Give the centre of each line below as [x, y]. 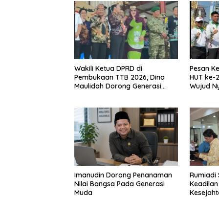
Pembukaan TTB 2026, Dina [120, 77]
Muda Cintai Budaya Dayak [119, 95]
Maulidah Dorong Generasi [118, 86]
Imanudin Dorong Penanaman [123, 175]
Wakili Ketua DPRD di [108, 68]
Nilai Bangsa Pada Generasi [120, 184]
